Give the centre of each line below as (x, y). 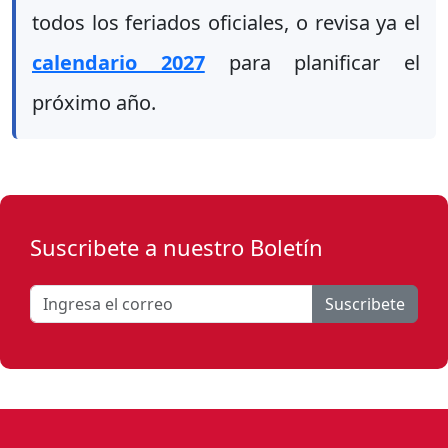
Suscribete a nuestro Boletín (176, 247)
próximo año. (94, 103)
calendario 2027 (118, 63)
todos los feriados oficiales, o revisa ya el (226, 23)
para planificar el (312, 63)
